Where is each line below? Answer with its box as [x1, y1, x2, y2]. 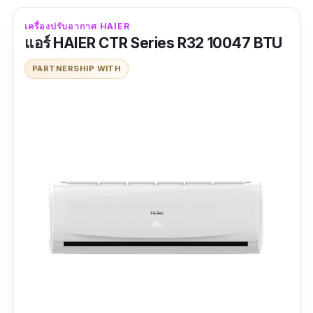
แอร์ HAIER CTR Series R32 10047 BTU [24, 34, 282, 52]
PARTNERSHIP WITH [32, 64, 122, 74]
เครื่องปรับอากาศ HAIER [24, 21, 130, 32]
